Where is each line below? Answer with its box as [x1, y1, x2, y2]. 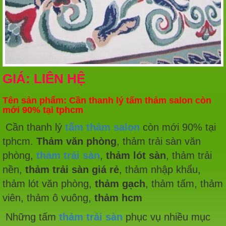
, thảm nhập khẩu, [119, 163, 201, 175]
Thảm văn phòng [36, 135, 117, 147]
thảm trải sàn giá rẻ [25, 163, 119, 175]
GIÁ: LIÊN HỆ [3, 71, 85, 86]
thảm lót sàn [106, 149, 166, 161]
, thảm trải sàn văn [117, 135, 201, 147]
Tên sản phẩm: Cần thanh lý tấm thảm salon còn [3, 95, 211, 105]
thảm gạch [95, 178, 145, 189]
